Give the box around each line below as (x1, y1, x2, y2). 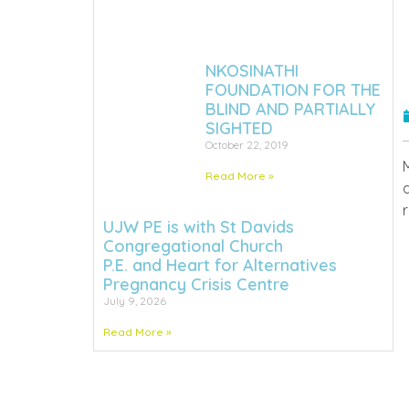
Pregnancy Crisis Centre (103, 273, 289, 295)
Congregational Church (103, 235, 283, 257)
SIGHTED (204, 117, 273, 139)
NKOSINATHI (204, 59, 299, 81)
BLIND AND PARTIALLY (204, 98, 375, 120)
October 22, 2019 (204, 137, 288, 152)
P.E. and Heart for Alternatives (103, 254, 337, 276)
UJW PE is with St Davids (103, 215, 294, 237)
